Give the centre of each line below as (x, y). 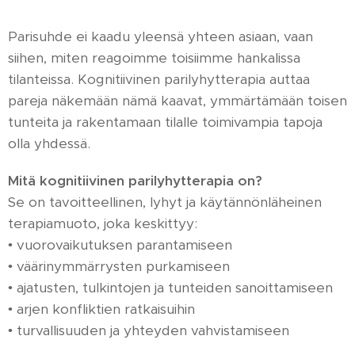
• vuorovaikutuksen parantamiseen (120, 245)
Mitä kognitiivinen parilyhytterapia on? (135, 181)
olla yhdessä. (49, 143)
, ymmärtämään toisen (275, 101)
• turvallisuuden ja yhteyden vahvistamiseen (149, 330)
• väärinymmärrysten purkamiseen (119, 266)
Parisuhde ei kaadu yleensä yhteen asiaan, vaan (160, 36)
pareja (30, 101)
